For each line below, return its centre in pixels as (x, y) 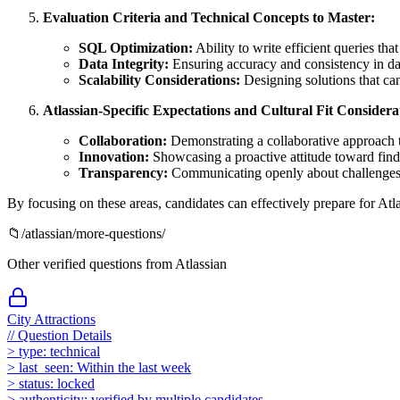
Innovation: (114, 156)
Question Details (65, 335)
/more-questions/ (119, 233)
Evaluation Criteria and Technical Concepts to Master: (209, 17)
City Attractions (51, 319)
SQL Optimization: (136, 47)
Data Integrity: (124, 63)
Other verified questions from (91, 263)
